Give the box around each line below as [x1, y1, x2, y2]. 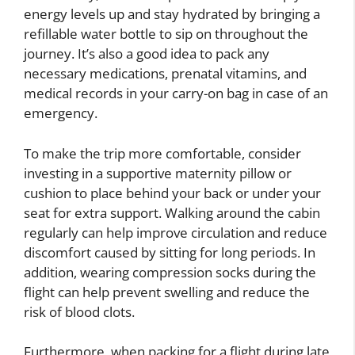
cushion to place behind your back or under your [24, 183, 321, 202]
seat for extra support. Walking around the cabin [24, 203, 320, 222]
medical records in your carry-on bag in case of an [24, 84, 328, 103]
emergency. [24, 104, 97, 123]
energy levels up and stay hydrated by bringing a [24, 5, 320, 24]
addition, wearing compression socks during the [24, 262, 316, 281]
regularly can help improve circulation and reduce [24, 223, 327, 242]
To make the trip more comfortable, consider [24, 143, 301, 162]
